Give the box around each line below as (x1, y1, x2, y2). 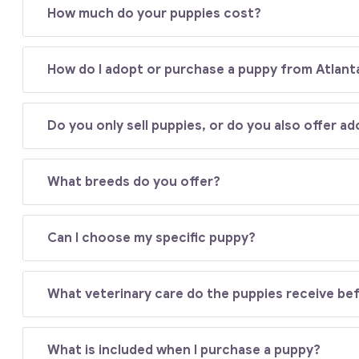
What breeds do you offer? (47, 173, 221, 190)
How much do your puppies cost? (47, 5, 262, 22)
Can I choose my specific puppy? (47, 229, 256, 246)
